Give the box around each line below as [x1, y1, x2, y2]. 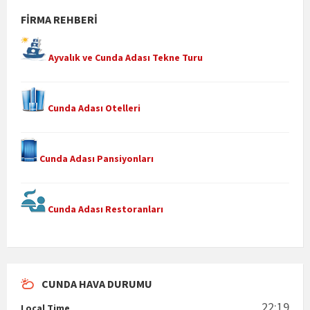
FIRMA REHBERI [21, 12, 98, 27]
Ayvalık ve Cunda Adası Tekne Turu [46, 51, 203, 64]
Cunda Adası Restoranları [46, 203, 163, 216]
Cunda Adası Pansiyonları [37, 152, 154, 165]
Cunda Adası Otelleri [46, 102, 140, 115]
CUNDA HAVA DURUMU [42, 277, 152, 291]
